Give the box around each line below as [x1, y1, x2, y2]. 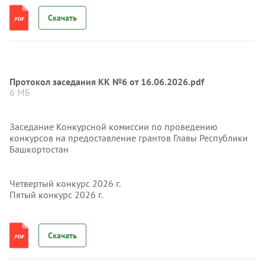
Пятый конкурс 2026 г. [9, 189, 103, 201]
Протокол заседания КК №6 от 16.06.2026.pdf [9, 76, 204, 88]
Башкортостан [9, 143, 69, 155]
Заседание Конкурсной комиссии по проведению [9, 121, 218, 132]
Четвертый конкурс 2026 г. [9, 177, 121, 189]
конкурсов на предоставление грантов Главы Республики [9, 132, 248, 144]
